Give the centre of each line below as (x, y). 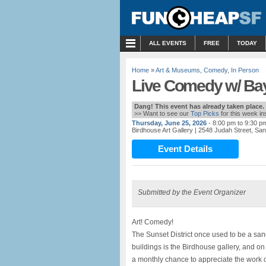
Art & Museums (178, 70)
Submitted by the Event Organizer (192, 192)
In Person (245, 70)
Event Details (185, 149)
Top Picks (205, 113)
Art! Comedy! (153, 222)
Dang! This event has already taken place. (199, 106)
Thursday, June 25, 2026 (169, 123)
